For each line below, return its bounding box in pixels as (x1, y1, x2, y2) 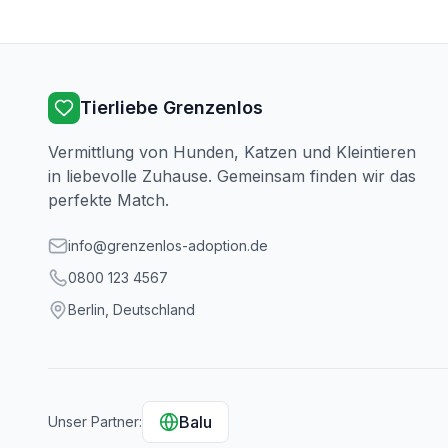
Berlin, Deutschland (68, 301, 195, 318)
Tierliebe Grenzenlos (80, 97, 263, 118)
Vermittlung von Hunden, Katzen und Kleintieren (48, 142, 416, 162)
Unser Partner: (48, 413, 142, 430)
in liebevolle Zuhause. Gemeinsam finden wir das (48, 166, 416, 186)
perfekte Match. (48, 190, 169, 210)
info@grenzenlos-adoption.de (68, 237, 268, 254)
